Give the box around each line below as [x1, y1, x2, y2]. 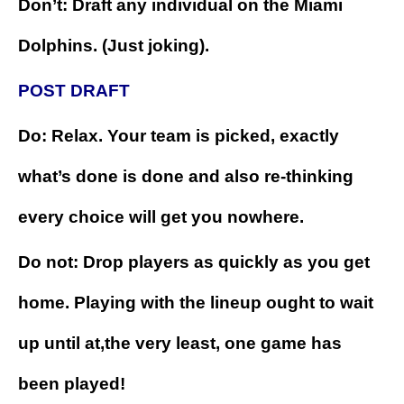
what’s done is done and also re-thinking [18, 167, 353, 187]
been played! [18, 374, 125, 394]
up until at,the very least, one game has [18, 334, 342, 353]
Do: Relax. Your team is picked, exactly [18, 126, 339, 146]
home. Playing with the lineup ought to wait [18, 293, 373, 313]
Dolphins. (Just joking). [18, 36, 209, 56]
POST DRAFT [18, 81, 130, 101]
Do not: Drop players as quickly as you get [18, 252, 370, 272]
